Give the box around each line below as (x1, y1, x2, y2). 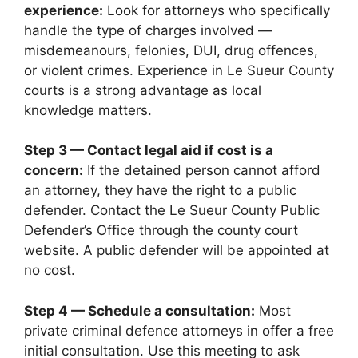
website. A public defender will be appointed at (24, 242, 329, 258)
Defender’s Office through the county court (24, 222, 298, 238)
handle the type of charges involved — (24, 22, 272, 38)
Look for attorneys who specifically (103, 2, 330, 18)
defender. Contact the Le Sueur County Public (24, 202, 320, 218)
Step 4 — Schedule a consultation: (24, 302, 255, 319)
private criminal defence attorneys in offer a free (24, 322, 334, 339)
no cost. (24, 262, 75, 278)
